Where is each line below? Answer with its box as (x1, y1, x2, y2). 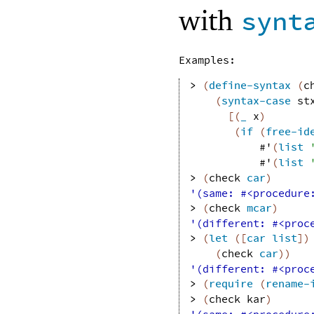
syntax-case (221, 93, 291, 109)
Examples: (179, 53, 235, 68)
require (209, 276, 253, 292)
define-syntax (209, 78, 291, 93)
